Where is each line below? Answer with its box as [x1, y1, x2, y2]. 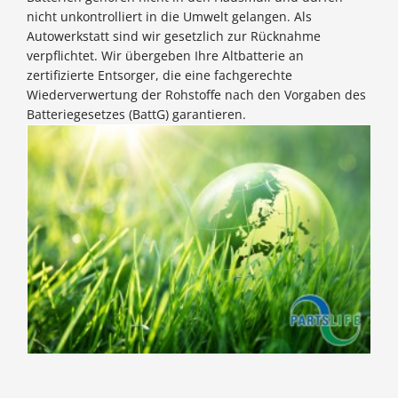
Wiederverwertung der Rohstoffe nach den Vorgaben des [27, 86, 366, 104]
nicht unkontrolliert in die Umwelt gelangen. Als [27, 8, 312, 26]
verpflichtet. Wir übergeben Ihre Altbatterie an [27, 47, 304, 65]
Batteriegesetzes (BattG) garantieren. [27, 106, 246, 123]
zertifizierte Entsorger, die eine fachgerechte [27, 67, 292, 84]
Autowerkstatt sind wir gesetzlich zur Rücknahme [27, 28, 321, 45]
